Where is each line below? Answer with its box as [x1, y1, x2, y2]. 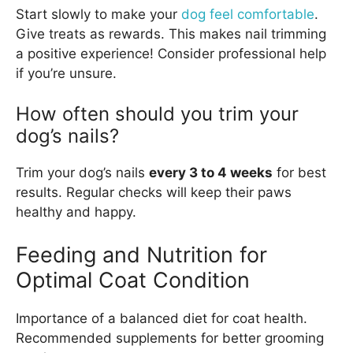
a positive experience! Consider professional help [16, 45, 326, 61]
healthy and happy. [16, 204, 136, 221]
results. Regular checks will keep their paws [16, 184, 292, 201]
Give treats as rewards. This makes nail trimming [16, 25, 326, 42]
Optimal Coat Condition [16, 266, 250, 293]
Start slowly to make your [16, 6, 181, 22]
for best [273, 165, 326, 181]
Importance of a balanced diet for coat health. [16, 310, 307, 326]
